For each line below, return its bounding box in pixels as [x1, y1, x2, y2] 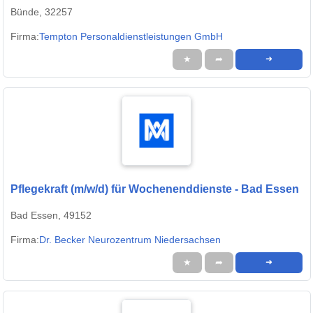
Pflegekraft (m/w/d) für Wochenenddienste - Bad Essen [10, 183, 299, 196]
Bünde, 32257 [10, 6, 73, 18]
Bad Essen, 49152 [10, 210, 92, 221]
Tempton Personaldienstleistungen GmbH [39, 31, 223, 43]
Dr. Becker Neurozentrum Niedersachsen [39, 234, 221, 246]
